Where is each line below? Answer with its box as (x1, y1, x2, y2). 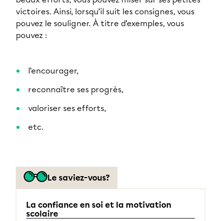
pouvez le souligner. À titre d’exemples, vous (16, 19, 184, 28)
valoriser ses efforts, (28, 104, 106, 113)
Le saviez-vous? (47, 173, 110, 183)
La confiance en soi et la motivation (26, 200, 171, 210)
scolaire (26, 209, 58, 219)
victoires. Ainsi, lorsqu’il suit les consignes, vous (16, 7, 194, 16)
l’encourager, (28, 66, 78, 75)
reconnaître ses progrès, (28, 85, 123, 94)
